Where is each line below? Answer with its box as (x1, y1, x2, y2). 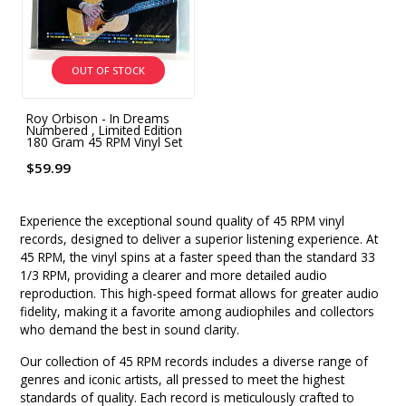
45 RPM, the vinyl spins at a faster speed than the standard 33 (20, 248, 376, 266)
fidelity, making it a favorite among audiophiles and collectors (20, 303, 375, 321)
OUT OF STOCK (71, 63, 145, 78)
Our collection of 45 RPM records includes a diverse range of (20, 353, 369, 371)
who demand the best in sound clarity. (20, 321, 240, 339)
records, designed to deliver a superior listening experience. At (20, 230, 379, 248)
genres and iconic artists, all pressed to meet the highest (20, 371, 345, 389)
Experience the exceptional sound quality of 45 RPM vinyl (20, 212, 345, 230)
